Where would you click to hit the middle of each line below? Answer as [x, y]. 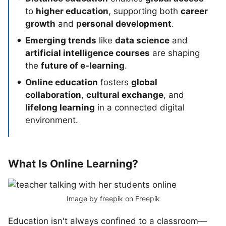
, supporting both [145, 11]
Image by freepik [95, 199]
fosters [115, 82]
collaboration [53, 95]
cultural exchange [125, 95]
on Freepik [141, 199]
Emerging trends [61, 40]
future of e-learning [83, 66]
